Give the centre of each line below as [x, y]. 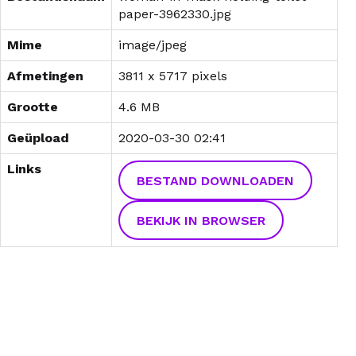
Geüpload [38, 138]
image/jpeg [153, 45]
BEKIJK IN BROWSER [201, 220]
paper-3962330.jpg [175, 14]
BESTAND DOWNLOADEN [215, 180]
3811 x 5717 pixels [173, 76]
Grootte [33, 107]
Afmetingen [45, 76]
